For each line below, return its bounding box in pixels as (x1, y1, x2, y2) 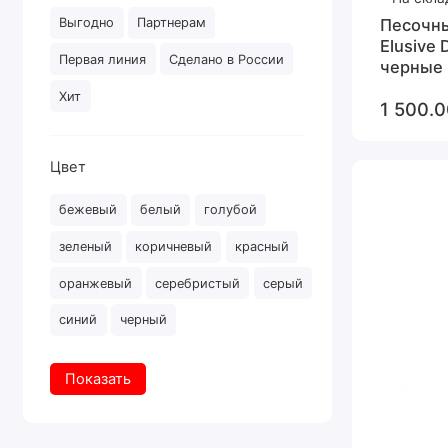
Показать (64, 369, 131, 388)
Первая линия (59, 51, 147, 67)
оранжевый (59, 275, 133, 291)
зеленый (59, 239, 113, 255)
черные (379, 56, 443, 77)
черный (120, 312, 168, 328)
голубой (204, 202, 258, 218)
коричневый (135, 239, 213, 255)
